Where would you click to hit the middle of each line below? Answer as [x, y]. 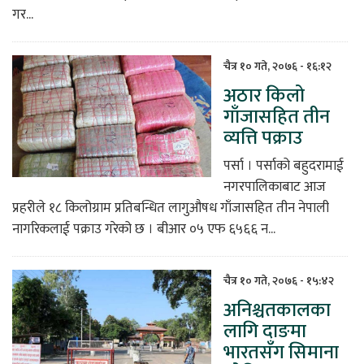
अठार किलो [264, 95]
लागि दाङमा [265, 331]
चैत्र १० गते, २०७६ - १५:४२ [279, 280]
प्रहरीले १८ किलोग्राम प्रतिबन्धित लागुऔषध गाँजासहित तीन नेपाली [171, 208]
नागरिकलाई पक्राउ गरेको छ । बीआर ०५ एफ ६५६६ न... [144, 229]
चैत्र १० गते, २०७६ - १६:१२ [277, 66]
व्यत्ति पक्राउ [263, 138]
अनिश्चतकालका [277, 310]
